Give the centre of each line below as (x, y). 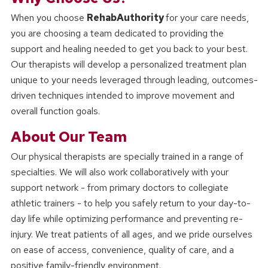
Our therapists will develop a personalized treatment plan (128, 65)
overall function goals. (55, 111)
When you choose (48, 18)
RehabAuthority (126, 18)
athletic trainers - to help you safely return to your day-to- (130, 203)
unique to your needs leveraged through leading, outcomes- (134, 80)
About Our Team (68, 137)
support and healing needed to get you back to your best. (129, 49)
